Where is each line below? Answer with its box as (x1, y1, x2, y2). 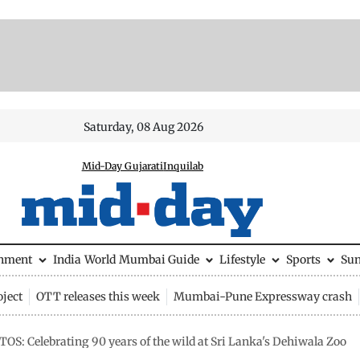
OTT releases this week (35, 288, 160, 304)
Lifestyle (219, 252, 265, 267)
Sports (285, 252, 321, 267)
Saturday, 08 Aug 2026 (84, 120, 204, 134)
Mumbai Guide (118, 252, 199, 267)
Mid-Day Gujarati (81, 160, 164, 172)
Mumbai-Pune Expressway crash (173, 288, 352, 304)
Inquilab (163, 160, 204, 172)
